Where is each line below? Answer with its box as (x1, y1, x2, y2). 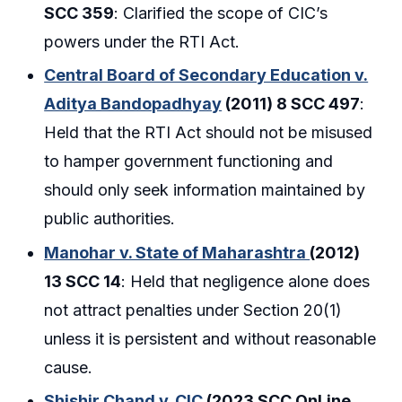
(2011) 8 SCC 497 (222, 94, 361, 114)
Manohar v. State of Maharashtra (44, 242, 310, 262)
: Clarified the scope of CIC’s (114, 3, 328, 22)
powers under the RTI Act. (44, 31, 240, 51)
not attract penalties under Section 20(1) (44, 300, 343, 319)
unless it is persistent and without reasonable (44, 328, 377, 348)
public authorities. (44, 209, 176, 229)
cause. (44, 357, 93, 377)
